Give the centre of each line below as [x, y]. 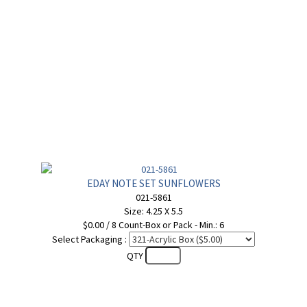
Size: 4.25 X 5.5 [153, 211]
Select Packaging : [89, 239]
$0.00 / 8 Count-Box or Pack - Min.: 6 [153, 225]
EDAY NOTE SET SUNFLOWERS [153, 183]
